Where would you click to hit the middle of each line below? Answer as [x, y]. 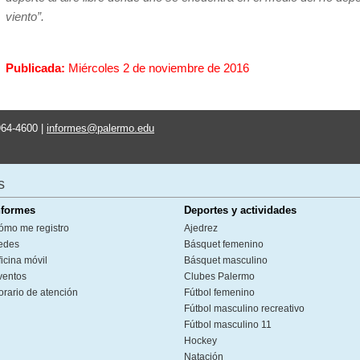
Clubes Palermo [219, 276]
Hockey [200, 341]
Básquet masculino [226, 260]
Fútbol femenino [219, 292]
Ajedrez [201, 228]
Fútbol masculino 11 [228, 325]
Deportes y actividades [240, 210]
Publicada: [37, 68]
